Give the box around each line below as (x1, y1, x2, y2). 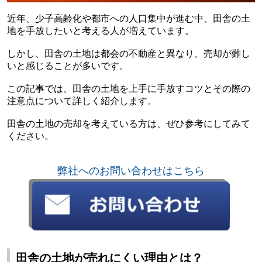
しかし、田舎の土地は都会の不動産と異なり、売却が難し (6, 48, 250, 58)
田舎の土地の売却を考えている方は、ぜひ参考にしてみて (6, 118, 250, 129)
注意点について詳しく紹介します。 (6, 95, 157, 106)
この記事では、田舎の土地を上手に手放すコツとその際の (6, 83, 250, 94)
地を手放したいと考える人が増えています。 (6, 25, 194, 36)
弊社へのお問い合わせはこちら (57, 164, 205, 177)
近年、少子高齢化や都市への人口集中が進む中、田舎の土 (6, 13, 250, 23)
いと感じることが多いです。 (6, 60, 129, 71)
